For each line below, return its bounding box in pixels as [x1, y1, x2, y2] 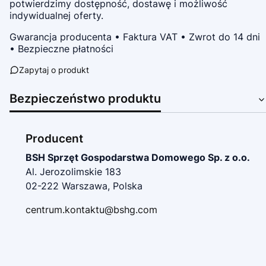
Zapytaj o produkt [19, 65, 89, 75]
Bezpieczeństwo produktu [9, 91, 161, 106]
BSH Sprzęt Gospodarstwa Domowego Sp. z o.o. [26, 151, 250, 163]
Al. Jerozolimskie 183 [26, 166, 121, 178]
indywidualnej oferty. [9, 9, 103, 21]
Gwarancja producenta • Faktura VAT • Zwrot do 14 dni [9, 31, 260, 43]
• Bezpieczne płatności [9, 43, 113, 55]
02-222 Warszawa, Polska [26, 180, 142, 192]
